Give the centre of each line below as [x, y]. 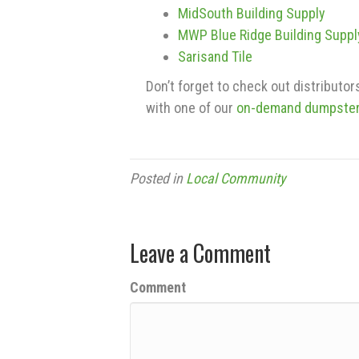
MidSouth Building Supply [252, 13]
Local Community [236, 178]
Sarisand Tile [215, 56]
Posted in [158, 178]
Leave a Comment [200, 253]
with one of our [191, 108]
